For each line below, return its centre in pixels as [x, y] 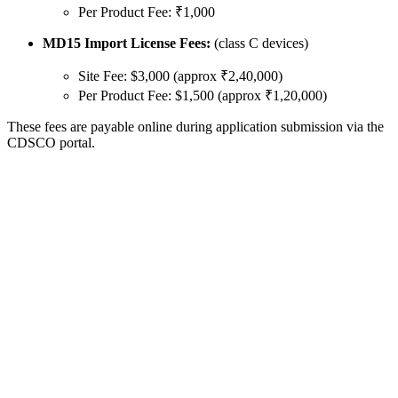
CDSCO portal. [51, 142]
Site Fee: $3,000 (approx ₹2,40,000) [180, 76]
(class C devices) [259, 43]
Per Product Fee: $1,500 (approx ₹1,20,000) [203, 95]
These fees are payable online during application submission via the [195, 126]
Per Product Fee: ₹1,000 [147, 12]
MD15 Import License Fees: [127, 43]
